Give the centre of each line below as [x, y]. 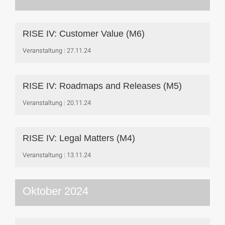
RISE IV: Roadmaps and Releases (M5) [102, 86]
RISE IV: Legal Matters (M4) [79, 138]
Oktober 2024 [55, 191]
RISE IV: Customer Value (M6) [84, 34]
